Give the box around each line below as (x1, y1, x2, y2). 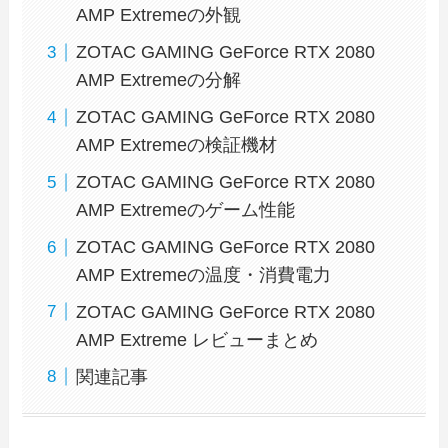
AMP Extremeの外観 (76, 5, 242, 26)
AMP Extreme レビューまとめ (76, 329, 319, 350)
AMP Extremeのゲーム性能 (76, 200, 296, 221)
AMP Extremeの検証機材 (76, 135, 278, 156)
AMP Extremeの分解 (76, 70, 242, 91)
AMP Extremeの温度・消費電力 (76, 265, 332, 286)
